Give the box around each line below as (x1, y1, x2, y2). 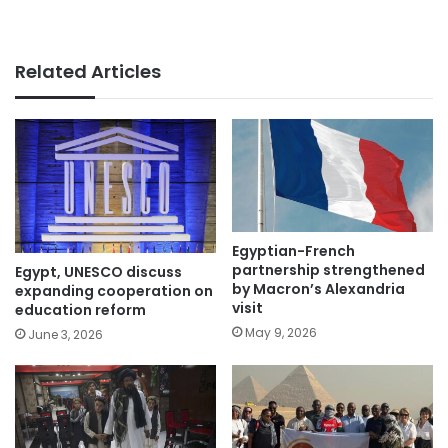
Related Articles (15, 59, 161, 84)
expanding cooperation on (15, 281, 213, 301)
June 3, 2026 (28, 326, 103, 343)
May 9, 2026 (245, 324, 317, 342)
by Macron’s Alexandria (232, 279, 405, 300)
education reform (15, 300, 146, 320)
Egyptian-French (232, 241, 355, 262)
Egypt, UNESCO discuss (15, 262, 182, 282)
